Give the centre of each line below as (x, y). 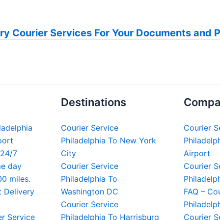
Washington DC (90, 192)
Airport (197, 153)
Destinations (94, 102)
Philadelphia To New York (109, 140)
